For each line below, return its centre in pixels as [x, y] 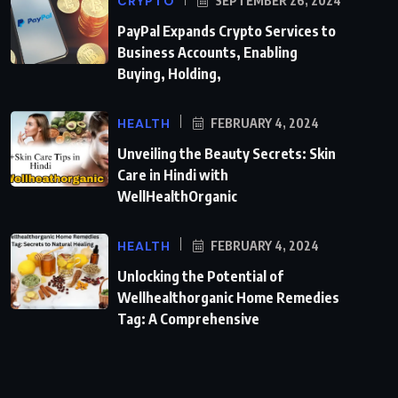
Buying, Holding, [169, 73]
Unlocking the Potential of [200, 276]
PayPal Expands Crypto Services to [227, 31]
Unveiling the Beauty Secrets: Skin [227, 153]
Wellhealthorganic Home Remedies [228, 297]
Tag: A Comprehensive [188, 318]
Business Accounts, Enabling [207, 52]
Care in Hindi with [173, 175]
